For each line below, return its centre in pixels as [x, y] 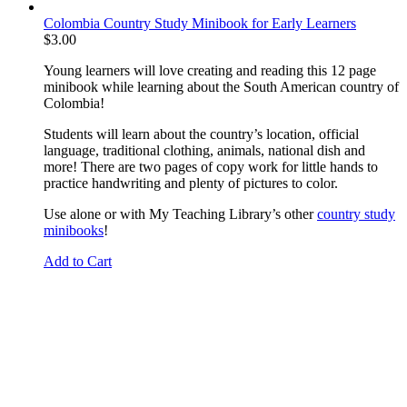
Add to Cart [78, 261]
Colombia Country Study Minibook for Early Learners [200, 23]
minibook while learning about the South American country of [221, 86]
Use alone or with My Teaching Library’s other [180, 213]
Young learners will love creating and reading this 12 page [210, 70]
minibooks [74, 230]
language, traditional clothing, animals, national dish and [204, 150]
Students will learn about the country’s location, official [201, 134]
